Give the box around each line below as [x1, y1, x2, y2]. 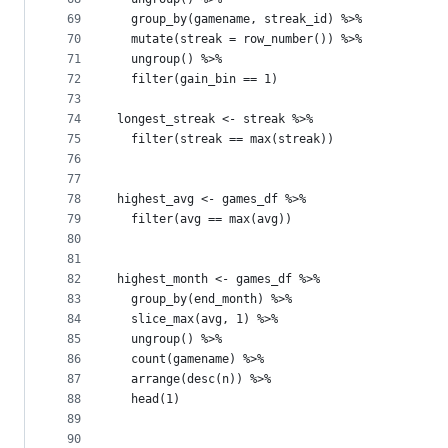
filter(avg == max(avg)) [117, 212, 292, 227]
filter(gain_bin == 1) [117, 72, 278, 87]
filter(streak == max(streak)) [117, 132, 334, 147]
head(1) [117, 392, 180, 407]
